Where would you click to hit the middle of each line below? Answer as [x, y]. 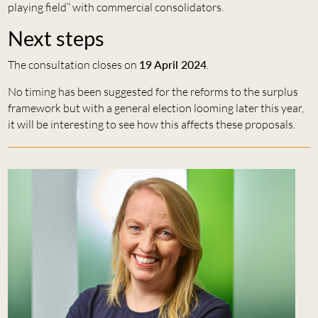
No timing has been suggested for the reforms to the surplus [153, 91]
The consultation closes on [73, 64]
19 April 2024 [172, 64]
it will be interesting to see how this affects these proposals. [151, 124]
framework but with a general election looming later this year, [155, 108]
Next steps [56, 39]
